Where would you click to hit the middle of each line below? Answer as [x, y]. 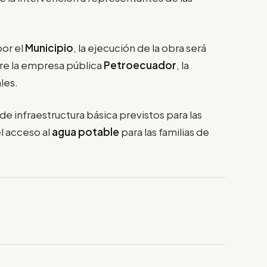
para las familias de [165, 132]
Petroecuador [140, 65]
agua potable [86, 132]
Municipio [49, 47]
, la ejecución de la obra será [140, 47]
